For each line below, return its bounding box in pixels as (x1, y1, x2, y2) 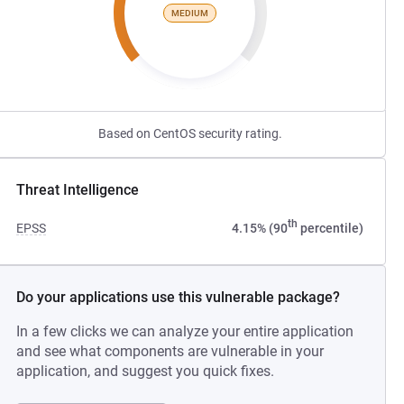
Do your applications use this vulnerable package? (16, 289, 341, 306)
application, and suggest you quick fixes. (16, 363, 275, 380)
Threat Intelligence (16, 181, 140, 198)
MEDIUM (171, 7, 209, 18)
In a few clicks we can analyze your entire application (16, 323, 354, 340)
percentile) (297, 221, 363, 235)
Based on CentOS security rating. (97, 126, 282, 141)
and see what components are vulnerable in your (16, 343, 325, 360)
